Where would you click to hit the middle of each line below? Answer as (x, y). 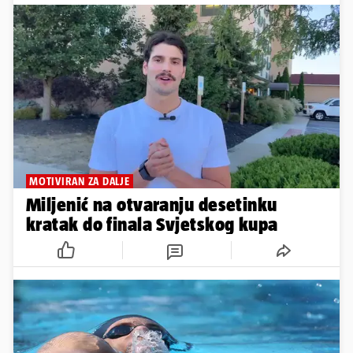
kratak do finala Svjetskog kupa (152, 225)
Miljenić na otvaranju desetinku (152, 205)
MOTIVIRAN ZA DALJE (80, 182)
